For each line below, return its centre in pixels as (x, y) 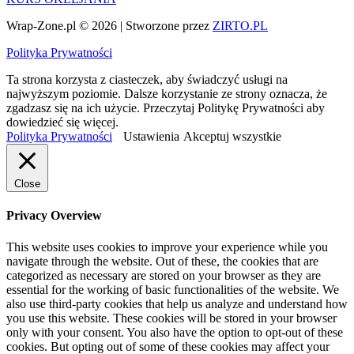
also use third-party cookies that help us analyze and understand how (177, 303)
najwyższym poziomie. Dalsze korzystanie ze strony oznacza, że (167, 93)
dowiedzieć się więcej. (62, 122)
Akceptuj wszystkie (232, 136)
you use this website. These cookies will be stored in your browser (171, 318)
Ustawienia (151, 136)
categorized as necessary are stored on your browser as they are (164, 275)
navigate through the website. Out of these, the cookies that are (162, 261)
